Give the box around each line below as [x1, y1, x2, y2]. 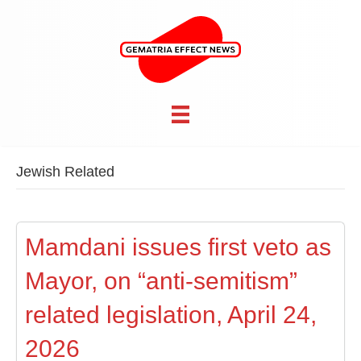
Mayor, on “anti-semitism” [25, 268, 297, 295]
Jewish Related [16, 164, 114, 180]
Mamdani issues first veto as [25, 234, 331, 261]
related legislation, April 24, [25, 301, 317, 329]
